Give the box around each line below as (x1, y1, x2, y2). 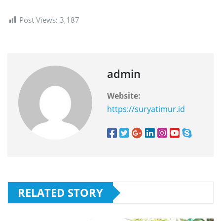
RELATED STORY (18, 185, 103, 200)
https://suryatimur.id (107, 104, 185, 115)
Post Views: (19, 14, 58, 25)
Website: (107, 90, 141, 102)
